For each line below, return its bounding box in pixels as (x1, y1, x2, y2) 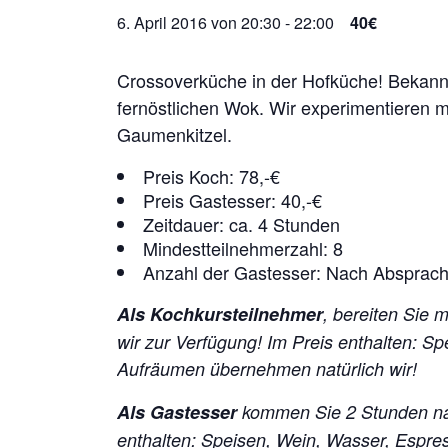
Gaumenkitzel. (117, 121, 232, 147)
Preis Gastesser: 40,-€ (143, 187, 322, 213)
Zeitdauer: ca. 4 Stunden (143, 211, 340, 237)
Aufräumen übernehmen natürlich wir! (117, 356, 417, 381)
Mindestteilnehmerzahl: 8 (143, 235, 343, 261)
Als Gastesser (117, 399, 237, 425)
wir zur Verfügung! (117, 329, 267, 354)
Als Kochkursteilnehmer (117, 301, 323, 327)
